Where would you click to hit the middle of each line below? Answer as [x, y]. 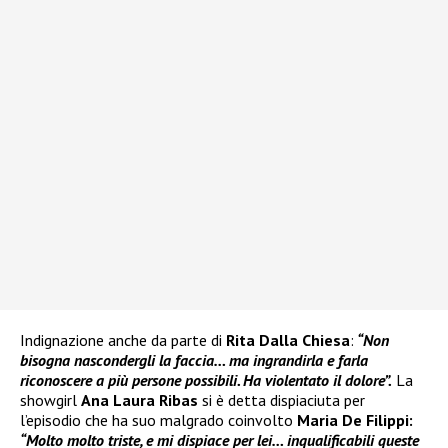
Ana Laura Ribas [139, 400]
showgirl [50, 400]
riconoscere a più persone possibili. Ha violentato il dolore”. [206, 380]
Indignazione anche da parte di [123, 340]
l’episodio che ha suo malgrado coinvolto [158, 420]
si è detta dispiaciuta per [281, 400]
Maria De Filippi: [355, 420]
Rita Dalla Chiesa [288, 340]
